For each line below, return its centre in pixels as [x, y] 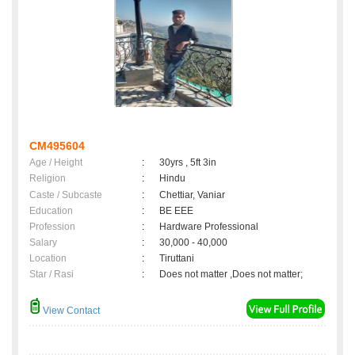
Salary [43, 243]
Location [48, 259]
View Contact [70, 311]
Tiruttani [179, 259]
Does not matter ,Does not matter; [231, 275]
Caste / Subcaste [66, 195]
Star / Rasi [52, 275]
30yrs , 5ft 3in [188, 163]
